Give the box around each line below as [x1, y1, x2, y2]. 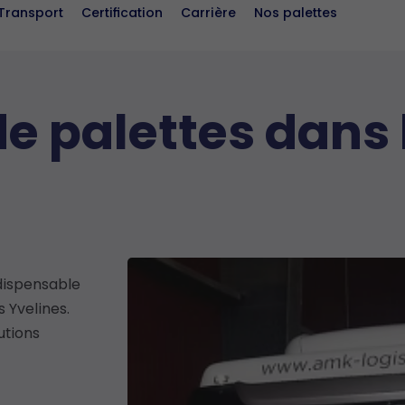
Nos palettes [254, 3, 338, 22]
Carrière [181, 3, 237, 22]
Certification [80, 3, 163, 22]
